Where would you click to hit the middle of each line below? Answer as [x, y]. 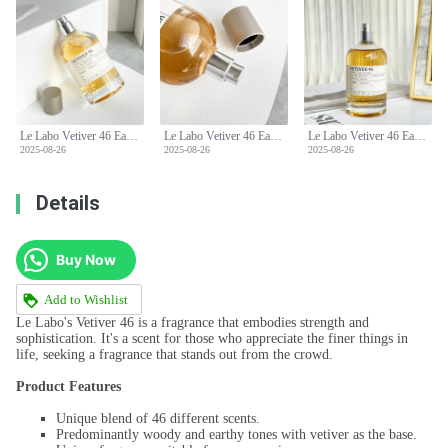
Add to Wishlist [85, 299]
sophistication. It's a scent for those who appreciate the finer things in [212, 339]
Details [68, 203]
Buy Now [86, 259]
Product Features [68, 387]
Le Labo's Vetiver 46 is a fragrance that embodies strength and [192, 323]
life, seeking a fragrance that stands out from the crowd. [174, 355]
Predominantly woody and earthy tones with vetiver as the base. [236, 435]
